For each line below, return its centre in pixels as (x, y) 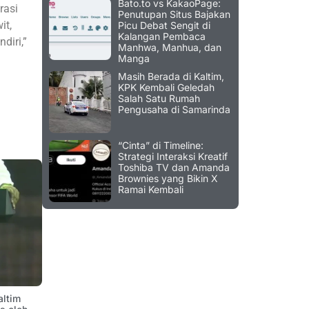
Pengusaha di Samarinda (174, 110)
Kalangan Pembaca (162, 37)
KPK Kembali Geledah (166, 88)
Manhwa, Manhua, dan (170, 48)
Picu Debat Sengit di (164, 26)
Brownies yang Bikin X (168, 179)
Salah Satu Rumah (159, 99)
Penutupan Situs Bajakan (174, 14)
